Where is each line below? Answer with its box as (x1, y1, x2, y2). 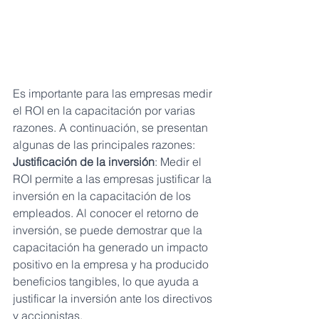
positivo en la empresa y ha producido (13, 257, 211, 272)
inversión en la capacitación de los (13, 189, 194, 204)
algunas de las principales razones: (13, 137, 195, 152)
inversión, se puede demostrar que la (13, 223, 205, 238)
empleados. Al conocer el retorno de (13, 206, 202, 221)
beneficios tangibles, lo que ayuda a (13, 274, 202, 289)
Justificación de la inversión (13, 155, 155, 169)
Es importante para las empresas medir (13, 86, 215, 101)
